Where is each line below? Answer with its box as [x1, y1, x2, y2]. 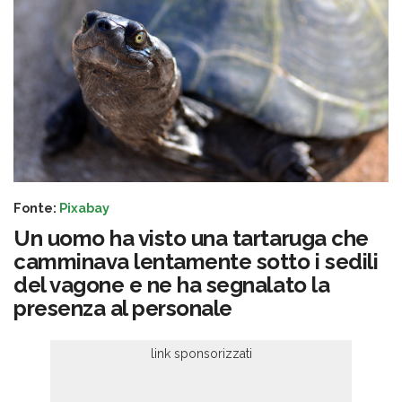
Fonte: [13, 200, 59, 216]
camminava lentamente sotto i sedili [13, 249, 379, 275]
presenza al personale [13, 295, 232, 322]
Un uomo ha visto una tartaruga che [13, 225, 369, 252]
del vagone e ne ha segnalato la [13, 272, 330, 299]
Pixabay [59, 200, 109, 216]
